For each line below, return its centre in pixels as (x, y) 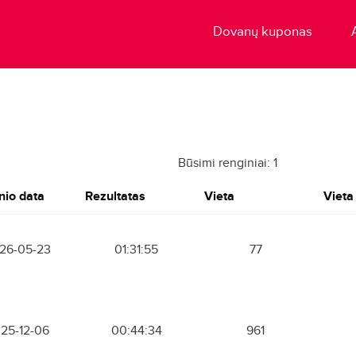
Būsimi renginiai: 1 (228, 163)
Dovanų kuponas (263, 31)
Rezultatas (115, 196)
